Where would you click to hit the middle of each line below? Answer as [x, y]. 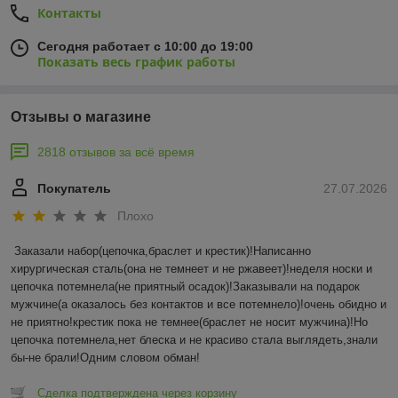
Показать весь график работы [136, 62]
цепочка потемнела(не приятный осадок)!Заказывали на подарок [185, 287]
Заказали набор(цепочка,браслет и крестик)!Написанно [163, 251]
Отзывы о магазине [81, 117]
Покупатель [74, 188]
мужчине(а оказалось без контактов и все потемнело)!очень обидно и [199, 305]
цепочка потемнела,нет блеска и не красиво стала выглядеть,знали [194, 340]
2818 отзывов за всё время [116, 152]
